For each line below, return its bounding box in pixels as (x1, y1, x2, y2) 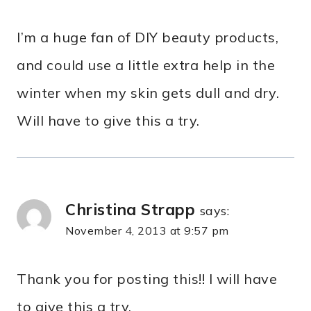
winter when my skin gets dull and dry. (17, 84, 279, 102)
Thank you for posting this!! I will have (17, 270, 277, 288)
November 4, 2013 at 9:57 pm (65, 224, 229, 238)
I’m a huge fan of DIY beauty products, (17, 28, 278, 47)
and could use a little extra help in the (17, 56, 275, 74)
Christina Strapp (65, 199, 195, 220)
